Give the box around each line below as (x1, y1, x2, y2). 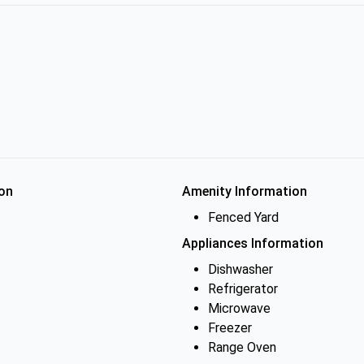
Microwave (208, 301, 271, 316)
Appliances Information (182, 236, 323, 251)
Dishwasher (208, 262, 273, 277)
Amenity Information (182, 184, 307, 199)
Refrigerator (208, 281, 278, 297)
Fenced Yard (208, 210, 279, 225)
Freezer (208, 320, 252, 336)
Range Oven (208, 340, 276, 355)
